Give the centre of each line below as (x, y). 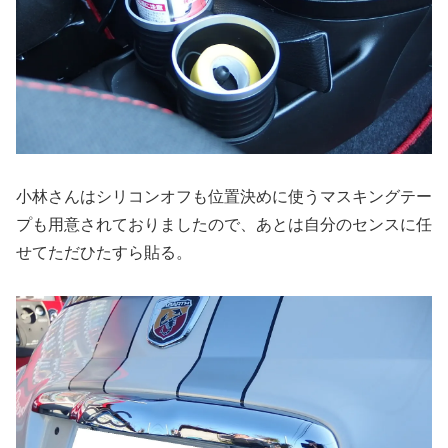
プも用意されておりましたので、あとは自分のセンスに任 (224, 224)
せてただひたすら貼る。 (104, 252)
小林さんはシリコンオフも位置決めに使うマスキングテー (224, 196)
